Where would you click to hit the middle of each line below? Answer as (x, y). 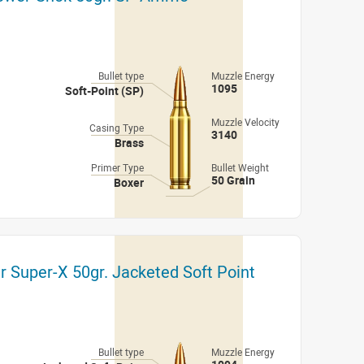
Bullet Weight (240, 167)
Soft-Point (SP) (104, 91)
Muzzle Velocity (245, 122)
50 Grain (233, 180)
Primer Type (117, 167)
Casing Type (117, 128)
